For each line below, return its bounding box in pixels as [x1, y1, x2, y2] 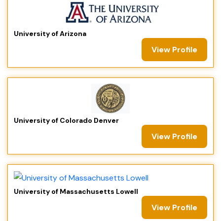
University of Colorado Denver [14, 115, 119, 125]
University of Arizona [14, 29, 86, 38]
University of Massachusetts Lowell [14, 187, 138, 196]
